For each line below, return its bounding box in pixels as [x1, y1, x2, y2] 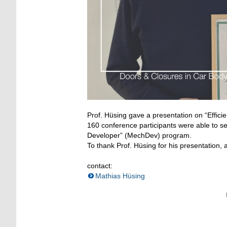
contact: [87, 161, 112, 170]
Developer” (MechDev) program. [87, 131, 192, 139]
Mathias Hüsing [95, 171, 145, 180]
